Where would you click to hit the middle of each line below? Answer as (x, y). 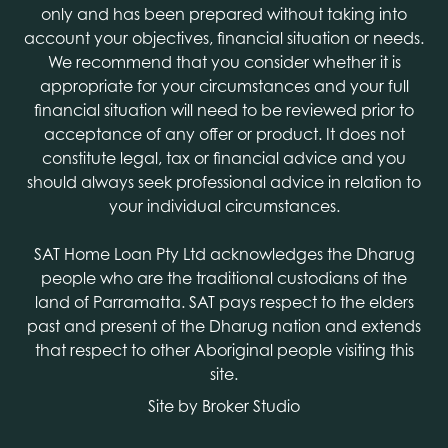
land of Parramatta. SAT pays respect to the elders (224, 301)
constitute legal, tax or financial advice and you (224, 157)
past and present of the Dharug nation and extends (224, 325)
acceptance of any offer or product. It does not (224, 133)
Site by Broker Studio (224, 405)
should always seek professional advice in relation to (224, 181)
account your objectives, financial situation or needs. (224, 37)
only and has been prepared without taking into (224, 13)
